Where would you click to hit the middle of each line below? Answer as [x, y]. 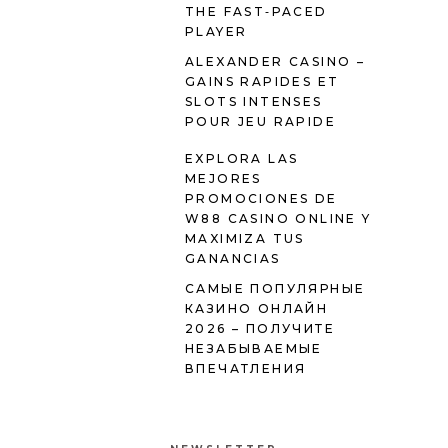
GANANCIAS [233, 259]
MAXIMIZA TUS [245, 239]
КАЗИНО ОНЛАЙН [257, 309]
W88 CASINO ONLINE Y [278, 219]
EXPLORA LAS [242, 159]
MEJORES [223, 179]
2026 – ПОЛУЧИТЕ [260, 329]
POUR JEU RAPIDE [260, 122]
